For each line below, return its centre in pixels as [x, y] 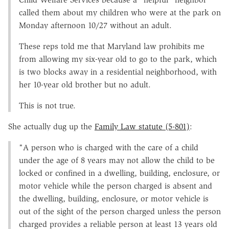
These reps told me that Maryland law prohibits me [112, 46]
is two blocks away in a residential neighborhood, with [118, 72]
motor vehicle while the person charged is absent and [116, 186]
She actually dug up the [51, 126]
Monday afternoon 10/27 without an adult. [95, 25]
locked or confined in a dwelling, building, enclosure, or [119, 173]
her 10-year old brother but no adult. [85, 84]
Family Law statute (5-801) [142, 126]
